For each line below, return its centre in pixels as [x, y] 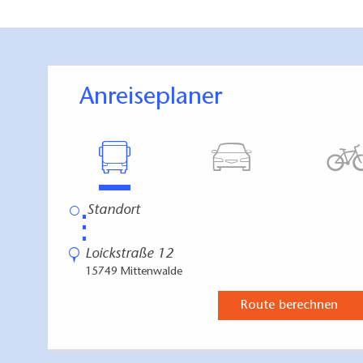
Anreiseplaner [158, 98]
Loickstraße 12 [129, 255]
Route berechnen [289, 306]
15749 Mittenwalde [134, 273]
